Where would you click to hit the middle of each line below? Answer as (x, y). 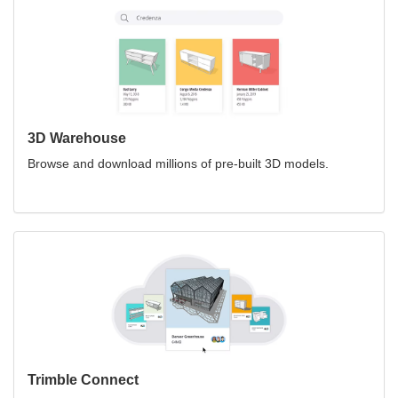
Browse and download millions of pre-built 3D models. (178, 163)
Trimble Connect (83, 379)
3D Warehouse (77, 138)
